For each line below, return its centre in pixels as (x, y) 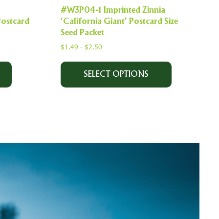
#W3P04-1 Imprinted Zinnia (113, 11)
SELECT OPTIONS (116, 74)
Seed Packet (82, 33)
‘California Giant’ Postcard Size (119, 22)
